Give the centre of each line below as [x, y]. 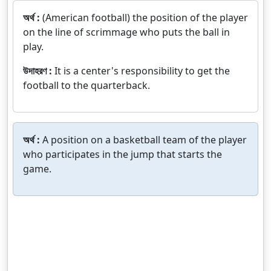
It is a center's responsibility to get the [142, 71]
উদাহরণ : [39, 71]
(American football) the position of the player [145, 18]
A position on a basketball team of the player [145, 140]
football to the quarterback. [87, 85]
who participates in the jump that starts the [122, 154]
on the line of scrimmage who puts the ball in [126, 32]
